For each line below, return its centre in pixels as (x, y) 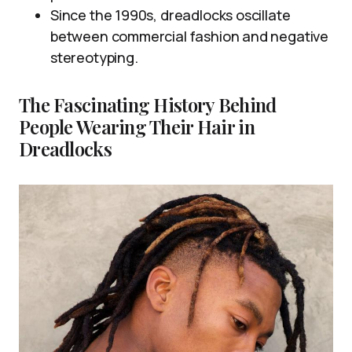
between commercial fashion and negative (189, 36)
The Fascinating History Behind (148, 104)
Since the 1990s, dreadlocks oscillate (170, 15)
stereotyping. (94, 57)
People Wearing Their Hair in (137, 126)
